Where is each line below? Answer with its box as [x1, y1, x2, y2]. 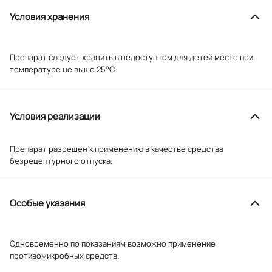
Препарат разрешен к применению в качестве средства [10, 143, 223, 154]
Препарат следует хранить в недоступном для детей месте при [10, 51, 253, 63]
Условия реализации [10, 109, 100, 123]
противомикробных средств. [10, 250, 119, 261]
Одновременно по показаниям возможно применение [10, 237, 216, 249]
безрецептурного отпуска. [10, 155, 112, 166]
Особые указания [10, 196, 85, 209]
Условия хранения [10, 10, 89, 23]
